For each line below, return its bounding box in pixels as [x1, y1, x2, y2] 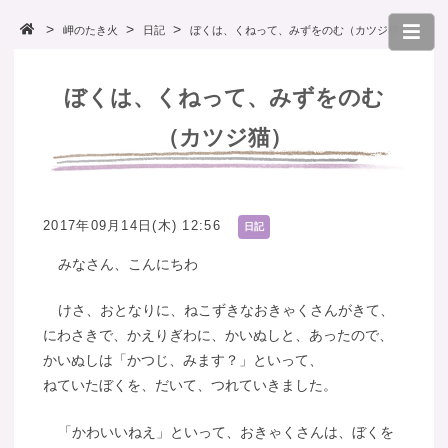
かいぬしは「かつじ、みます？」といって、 [43, 352, 324, 369]
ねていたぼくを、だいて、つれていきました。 [43, 377, 338, 394]
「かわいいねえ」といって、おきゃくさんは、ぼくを [57, 424, 394, 441]
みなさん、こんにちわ [57, 255, 198, 272]
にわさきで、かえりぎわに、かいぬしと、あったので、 [43, 327, 394, 344]
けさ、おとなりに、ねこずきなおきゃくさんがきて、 [57, 302, 394, 319]
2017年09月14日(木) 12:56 [43, 217, 221, 233]
